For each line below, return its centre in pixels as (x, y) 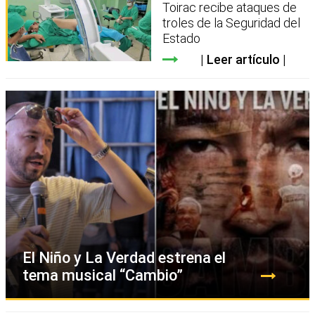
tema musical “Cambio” (103, 276)
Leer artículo (243, 60)
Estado (182, 39)
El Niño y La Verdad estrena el (124, 258)
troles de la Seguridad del (232, 23)
